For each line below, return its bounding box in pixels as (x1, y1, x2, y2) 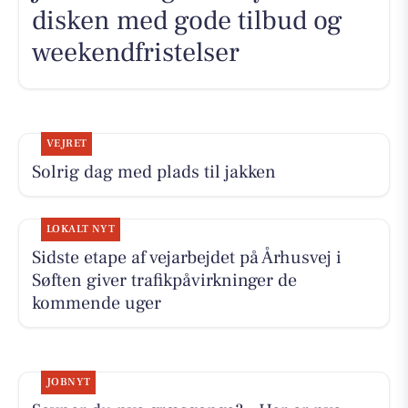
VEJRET (46, 136, 87, 150)
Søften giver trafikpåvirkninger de (31, 268, 297, 292)
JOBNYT (46, 375, 91, 390)
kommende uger (31, 291, 161, 315)
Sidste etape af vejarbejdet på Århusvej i (31, 245, 342, 270)
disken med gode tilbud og (31, 3, 342, 39)
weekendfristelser (31, 35, 240, 71)
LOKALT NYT (46, 221, 116, 236)
